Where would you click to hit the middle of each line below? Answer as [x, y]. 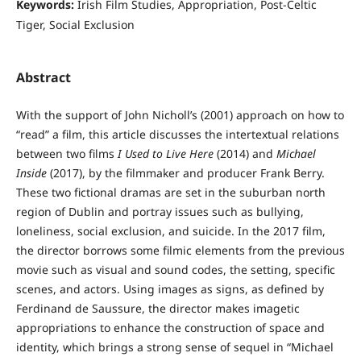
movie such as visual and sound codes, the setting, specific [175, 270]
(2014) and [245, 154]
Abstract [43, 78]
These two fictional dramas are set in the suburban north [170, 193]
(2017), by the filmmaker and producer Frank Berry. [185, 173]
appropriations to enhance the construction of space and [170, 328]
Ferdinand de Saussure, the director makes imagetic [158, 309]
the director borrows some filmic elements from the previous [180, 251]
